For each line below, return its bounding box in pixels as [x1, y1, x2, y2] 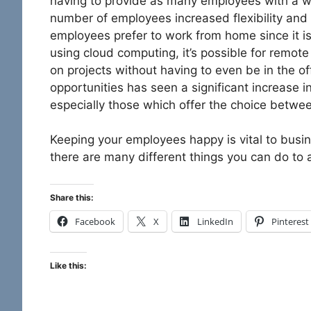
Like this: [50, 260, 87, 271]
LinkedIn [197, 215, 233, 228]
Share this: [50, 192, 94, 203]
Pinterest [271, 215, 309, 228]
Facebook [75, 215, 115, 228]
